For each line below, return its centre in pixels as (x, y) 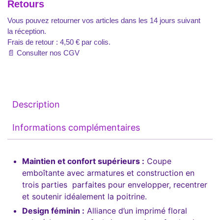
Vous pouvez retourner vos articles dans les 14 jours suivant (104, 20)
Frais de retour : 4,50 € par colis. (59, 42)
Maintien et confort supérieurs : (83, 161)
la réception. (27, 31)
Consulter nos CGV (48, 53)
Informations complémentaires (76, 127)
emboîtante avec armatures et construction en (108, 173)
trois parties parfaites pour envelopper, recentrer (115, 184)
